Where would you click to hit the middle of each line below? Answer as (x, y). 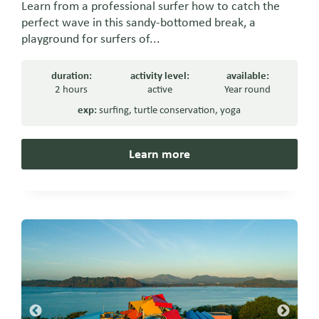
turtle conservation (175, 110)
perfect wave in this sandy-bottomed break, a (139, 22)
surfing (114, 110)
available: (247, 76)
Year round (248, 89)
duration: (71, 76)
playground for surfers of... (91, 39)
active (159, 89)
